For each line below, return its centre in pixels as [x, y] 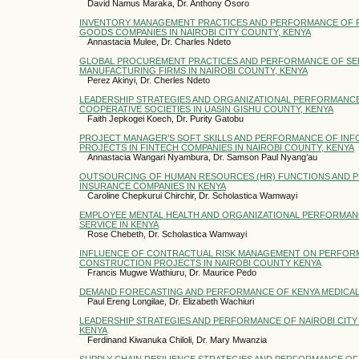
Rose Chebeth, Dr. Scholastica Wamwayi [167, 234]
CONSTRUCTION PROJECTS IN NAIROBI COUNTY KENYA [200, 262]
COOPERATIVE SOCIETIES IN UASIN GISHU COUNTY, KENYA [206, 109]
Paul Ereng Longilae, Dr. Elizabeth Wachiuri [171, 301]
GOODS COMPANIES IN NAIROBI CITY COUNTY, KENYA [195, 32]
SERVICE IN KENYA [119, 224]
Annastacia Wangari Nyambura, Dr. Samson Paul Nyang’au [202, 157]
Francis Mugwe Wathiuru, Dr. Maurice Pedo [172, 272]
